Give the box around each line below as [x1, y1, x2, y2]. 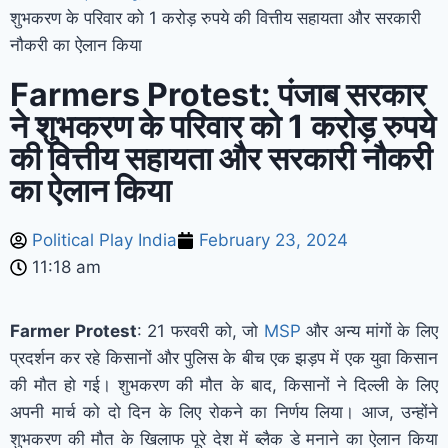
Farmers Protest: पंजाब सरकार [10, 74, 426, 114]
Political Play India [32, 229, 177, 250]
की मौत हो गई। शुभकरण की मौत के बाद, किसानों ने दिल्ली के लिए [10, 374, 438, 395]
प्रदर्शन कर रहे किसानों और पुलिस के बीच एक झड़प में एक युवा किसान [10, 347, 438, 368]
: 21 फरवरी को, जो [136, 320, 264, 341]
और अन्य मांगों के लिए [300, 320, 439, 341]
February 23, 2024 [199, 229, 348, 250]
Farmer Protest [10, 320, 137, 341]
